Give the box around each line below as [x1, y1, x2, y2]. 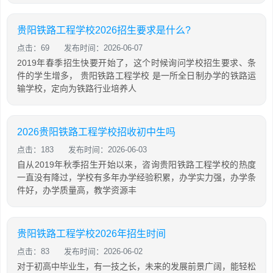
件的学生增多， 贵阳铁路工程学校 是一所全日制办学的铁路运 [17, 70, 256, 80]
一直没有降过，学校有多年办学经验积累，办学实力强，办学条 [17, 172, 256, 182]
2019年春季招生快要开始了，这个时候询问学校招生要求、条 [17, 57, 256, 68]
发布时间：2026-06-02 [64, 246, 143, 256]
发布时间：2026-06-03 [68, 144, 147, 154]
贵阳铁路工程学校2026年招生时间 [17, 228, 166, 239]
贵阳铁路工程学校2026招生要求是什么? [17, 24, 191, 35]
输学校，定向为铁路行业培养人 [17, 83, 136, 93]
